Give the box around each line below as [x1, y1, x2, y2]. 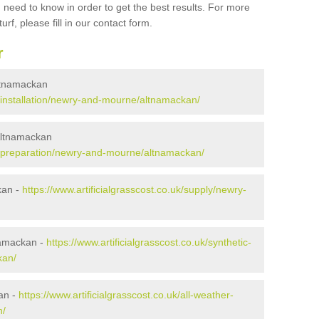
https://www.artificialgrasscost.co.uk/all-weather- [19, 288, 234, 300]
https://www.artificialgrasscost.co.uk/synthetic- [46, 236, 251, 248]
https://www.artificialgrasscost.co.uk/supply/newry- [22, 183, 246, 195]
